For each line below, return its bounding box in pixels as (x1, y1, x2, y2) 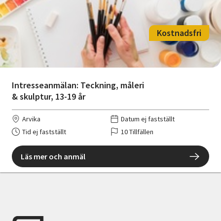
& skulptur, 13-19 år (12, 90, 85, 102)
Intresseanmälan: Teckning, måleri (12, 79, 144, 91)
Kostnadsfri (157, 27, 201, 39)
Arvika (22, 114, 40, 123)
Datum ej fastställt (121, 114, 175, 123)
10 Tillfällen (121, 127, 153, 136)
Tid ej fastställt (22, 127, 66, 136)
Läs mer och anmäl (21, 151, 85, 161)
